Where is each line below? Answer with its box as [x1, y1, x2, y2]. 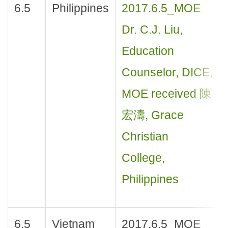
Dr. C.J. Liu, [121, 23, 183, 37]
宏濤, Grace [121, 108, 184, 122]
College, [121, 151, 165, 165]
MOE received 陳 [121, 87, 211, 101]
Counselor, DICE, [121, 66, 213, 79]
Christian [121, 130, 168, 144]
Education [121, 44, 174, 58]
